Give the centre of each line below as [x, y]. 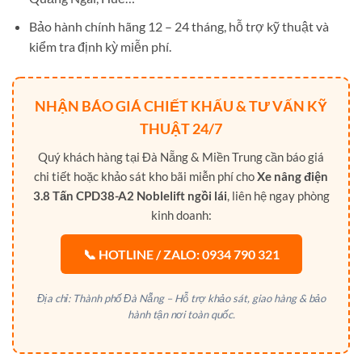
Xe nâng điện [293, 176]
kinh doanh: [181, 215]
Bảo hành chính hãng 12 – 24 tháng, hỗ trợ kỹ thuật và [179, 26]
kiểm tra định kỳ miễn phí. [100, 46]
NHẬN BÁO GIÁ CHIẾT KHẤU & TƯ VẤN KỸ [181, 105]
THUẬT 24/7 [181, 128]
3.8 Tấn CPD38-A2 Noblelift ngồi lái [130, 195]
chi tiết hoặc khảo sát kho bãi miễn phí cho [145, 176]
